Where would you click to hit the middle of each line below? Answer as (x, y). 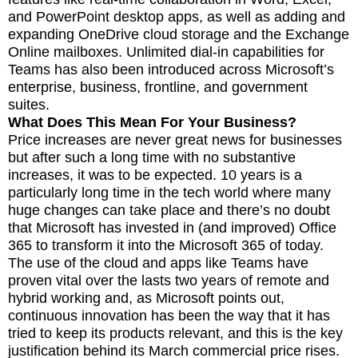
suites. (29, 104)
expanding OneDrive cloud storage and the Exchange (179, 34)
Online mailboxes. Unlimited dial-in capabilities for (166, 52)
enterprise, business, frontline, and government (158, 87)
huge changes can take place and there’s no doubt (169, 210)
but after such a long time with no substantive (152, 157)
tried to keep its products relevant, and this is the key (175, 333)
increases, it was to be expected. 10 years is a (155, 175)
